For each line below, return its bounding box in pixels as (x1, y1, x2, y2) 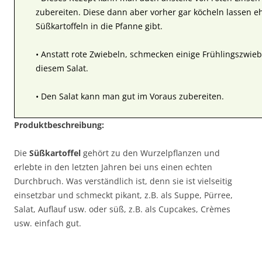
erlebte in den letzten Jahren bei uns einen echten (14, 161, 212, 173)
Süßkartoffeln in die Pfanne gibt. (36, 20, 163, 32)
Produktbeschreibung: (14, 119, 104, 130)
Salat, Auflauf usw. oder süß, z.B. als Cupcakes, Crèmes (14, 203, 230, 215)
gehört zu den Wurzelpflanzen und (81, 147, 220, 158)
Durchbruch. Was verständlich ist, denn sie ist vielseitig (14, 175, 232, 187)
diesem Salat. (36, 62, 88, 74)
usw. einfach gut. (14, 217, 81, 229)
